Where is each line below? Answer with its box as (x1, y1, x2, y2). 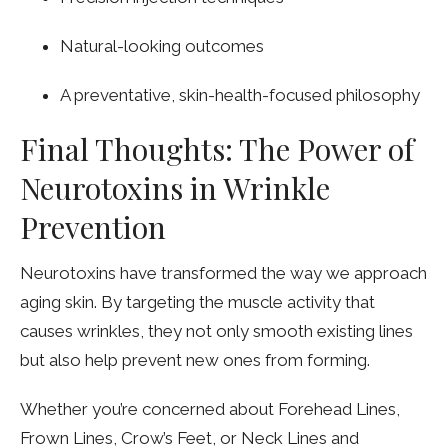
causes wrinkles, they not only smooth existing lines (20, 320, 413, 341)
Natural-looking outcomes (60, 36, 264, 57)
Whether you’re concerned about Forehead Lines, (20, 398, 400, 419)
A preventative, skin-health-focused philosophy (60, 85, 420, 106)
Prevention (20, 207, 166, 248)
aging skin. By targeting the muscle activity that (20, 291, 375, 312)
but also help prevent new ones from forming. (20, 349, 370, 370)
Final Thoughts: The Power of (20, 129, 414, 170)
